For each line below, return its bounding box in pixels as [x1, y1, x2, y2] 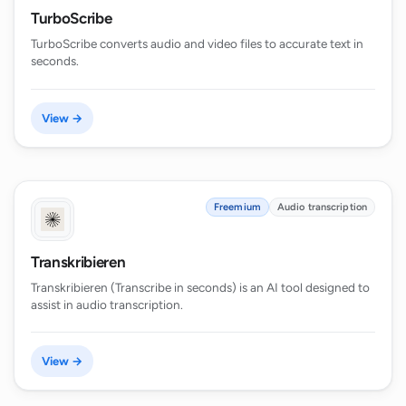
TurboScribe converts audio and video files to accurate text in [31, 36, 363, 52]
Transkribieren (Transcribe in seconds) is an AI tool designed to [31, 279, 370, 295]
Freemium [214, 200, 261, 213]
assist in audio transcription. [31, 296, 183, 312]
